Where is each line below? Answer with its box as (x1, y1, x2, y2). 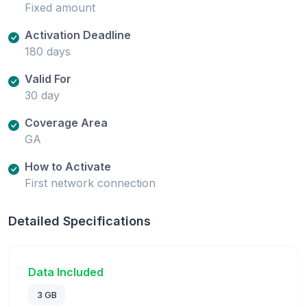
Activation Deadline (25, 27, 131, 42)
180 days (25, 44, 71, 58)
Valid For (25, 71, 71, 86)
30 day (25, 88, 60, 102)
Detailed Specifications (8, 213, 151, 228)
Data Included (28, 265, 103, 279)
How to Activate (25, 159, 111, 173)
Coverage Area (25, 115, 108, 130)
